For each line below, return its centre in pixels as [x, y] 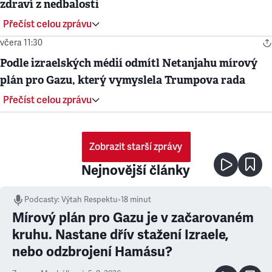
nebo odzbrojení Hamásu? [92, 252]
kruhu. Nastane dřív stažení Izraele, [120, 235]
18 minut [136, 200]
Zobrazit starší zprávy [136, 147]
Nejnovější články [136, 170]
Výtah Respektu [90, 200]
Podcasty [41, 200]
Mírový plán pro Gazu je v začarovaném [133, 218]
